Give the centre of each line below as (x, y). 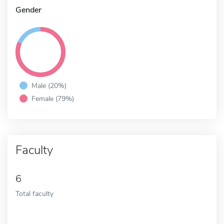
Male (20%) (49, 85)
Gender (28, 10)
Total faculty (34, 193)
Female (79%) (53, 98)
